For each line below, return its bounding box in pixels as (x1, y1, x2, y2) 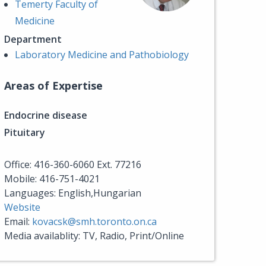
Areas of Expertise (4, 78, 103, 93)
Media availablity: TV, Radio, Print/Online (4, 229, 184, 242)
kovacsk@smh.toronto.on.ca (32, 215, 157, 228)
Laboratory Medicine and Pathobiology (15, 48, 189, 61)
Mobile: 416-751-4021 (4, 172, 100, 185)
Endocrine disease (4, 109, 87, 122)
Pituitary (4, 126, 45, 139)
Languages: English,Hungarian (4, 186, 141, 199)
